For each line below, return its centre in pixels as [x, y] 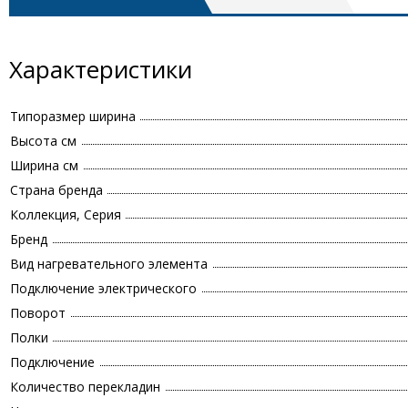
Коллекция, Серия [66, 215]
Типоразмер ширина [73, 117]
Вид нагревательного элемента [109, 264]
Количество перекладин [85, 387]
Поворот [38, 313]
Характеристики [101, 70]
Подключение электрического [103, 289]
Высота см [43, 141]
